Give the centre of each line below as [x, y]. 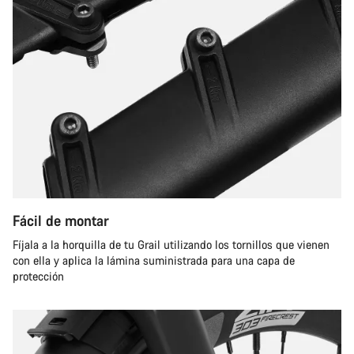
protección [38, 276]
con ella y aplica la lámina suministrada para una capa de [154, 260]
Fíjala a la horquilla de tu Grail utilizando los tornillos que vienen [171, 245]
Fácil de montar [61, 220]
